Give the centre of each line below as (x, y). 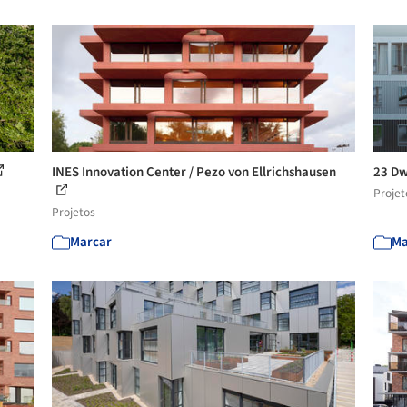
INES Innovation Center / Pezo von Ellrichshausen (194, 172)
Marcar (91, 242)
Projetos (74, 212)
